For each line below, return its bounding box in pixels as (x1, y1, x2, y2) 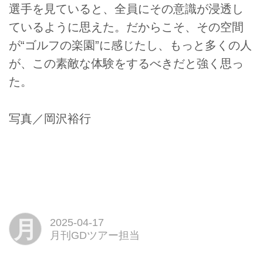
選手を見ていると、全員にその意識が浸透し (9, 2, 244, 16)
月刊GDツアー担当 (49, 230, 140, 242)
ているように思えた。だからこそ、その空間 (9, 21, 244, 34)
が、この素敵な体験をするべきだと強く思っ (9, 57, 244, 70)
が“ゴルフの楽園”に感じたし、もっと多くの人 (9, 39, 252, 52)
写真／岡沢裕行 (9, 112, 91, 125)
